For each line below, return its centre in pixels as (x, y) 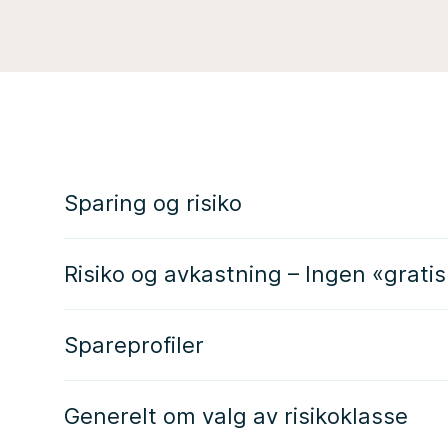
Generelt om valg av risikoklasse (236, 416)
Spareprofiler (134, 345)
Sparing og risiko (153, 203)
